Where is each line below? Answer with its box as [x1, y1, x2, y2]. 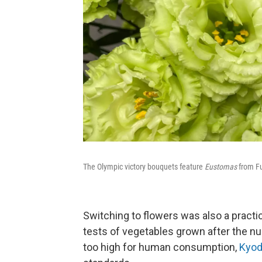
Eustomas [205, 161, 237, 171]
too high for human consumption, [83, 240, 239, 253]
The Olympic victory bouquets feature [83, 161, 205, 171]
